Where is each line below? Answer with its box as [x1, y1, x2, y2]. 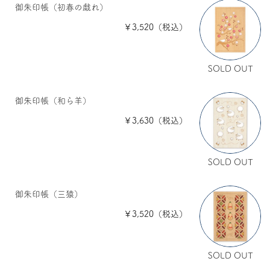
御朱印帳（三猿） [14, 189, 83, 198]
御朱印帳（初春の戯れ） [14, 2, 108, 11]
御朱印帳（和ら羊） [14, 96, 91, 105]
